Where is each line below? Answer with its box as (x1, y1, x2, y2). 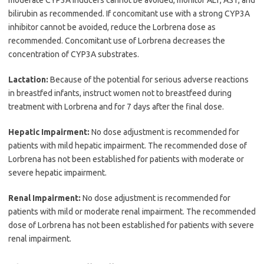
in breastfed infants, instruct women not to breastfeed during (8, 88, 232, 98)
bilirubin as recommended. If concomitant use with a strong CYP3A (8, 8, 250, 18)
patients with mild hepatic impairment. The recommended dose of (8, 140, 247, 150)
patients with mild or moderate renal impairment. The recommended (8, 206, 256, 216)
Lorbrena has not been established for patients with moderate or (8, 154, 244, 164)
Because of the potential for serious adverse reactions (48, 74, 249, 84)
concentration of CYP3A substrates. (8, 49, 139, 59)
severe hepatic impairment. (8, 167, 107, 177)
